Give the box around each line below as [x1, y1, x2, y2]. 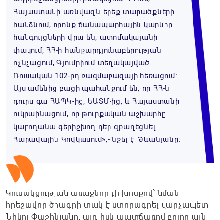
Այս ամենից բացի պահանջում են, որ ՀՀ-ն [13, 84, 170, 93]
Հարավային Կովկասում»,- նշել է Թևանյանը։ [13, 135, 181, 144]
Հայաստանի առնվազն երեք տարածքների [13, 7, 175, 17]
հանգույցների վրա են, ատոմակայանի [13, 33, 158, 42]
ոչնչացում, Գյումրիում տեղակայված [13, 58, 150, 68]
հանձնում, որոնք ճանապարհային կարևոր [13, 20, 173, 29]
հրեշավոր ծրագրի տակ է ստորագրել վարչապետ [6, 200, 209, 210]
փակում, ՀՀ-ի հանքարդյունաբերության [13, 46, 162, 55]
